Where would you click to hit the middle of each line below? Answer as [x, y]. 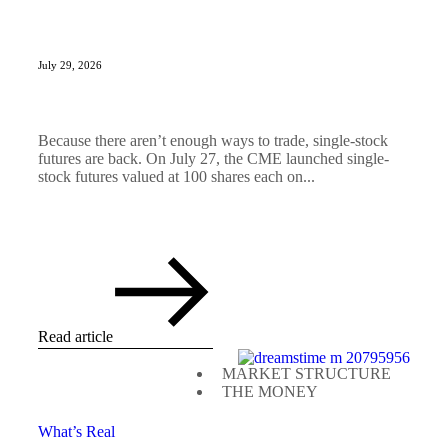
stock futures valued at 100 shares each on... [176, 176]
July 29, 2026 [70, 64]
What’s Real [76, 431]
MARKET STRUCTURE [306, 373]
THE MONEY [270, 391]
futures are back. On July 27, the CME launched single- [213, 158]
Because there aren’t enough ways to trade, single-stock [213, 140]
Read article [75, 336]
